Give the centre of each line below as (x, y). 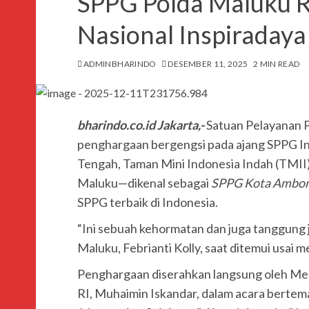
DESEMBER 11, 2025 (208, 64)
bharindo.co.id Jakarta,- (142, 125)
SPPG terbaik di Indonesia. (148, 202)
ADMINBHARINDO (120, 64)
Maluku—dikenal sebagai (144, 183)
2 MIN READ (276, 64)
